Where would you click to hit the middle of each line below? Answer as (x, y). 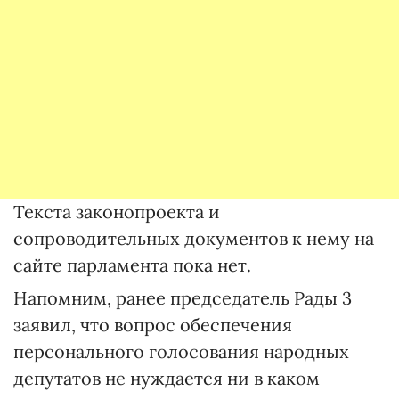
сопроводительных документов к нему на (194, 238)
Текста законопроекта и (117, 212)
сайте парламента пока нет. (132, 265)
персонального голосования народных (181, 351)
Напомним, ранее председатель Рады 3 (183, 298)
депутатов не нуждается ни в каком (167, 378)
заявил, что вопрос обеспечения (153, 325)
